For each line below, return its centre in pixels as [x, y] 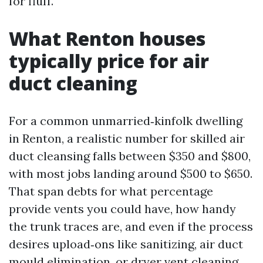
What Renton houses [107, 38]
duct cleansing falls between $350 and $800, [130, 156]
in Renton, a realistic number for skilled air [127, 138]
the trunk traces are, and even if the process [131, 226]
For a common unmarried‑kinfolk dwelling [126, 121]
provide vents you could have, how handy [122, 209]
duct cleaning [73, 83]
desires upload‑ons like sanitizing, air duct [126, 244]
